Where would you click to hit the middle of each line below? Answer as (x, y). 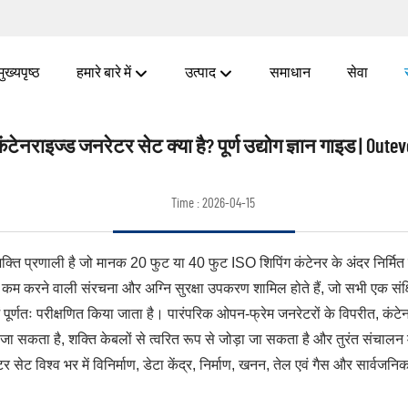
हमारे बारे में (105, 73)
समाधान (290, 73)
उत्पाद (202, 73)
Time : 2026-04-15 (213, 204)
